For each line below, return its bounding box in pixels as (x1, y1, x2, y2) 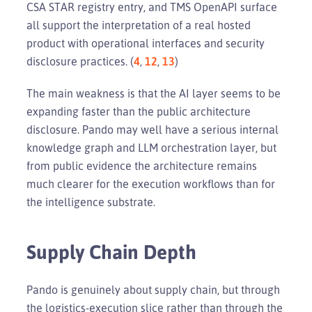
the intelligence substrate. (26, 194, 155, 209)
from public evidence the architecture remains (26, 158, 257, 173)
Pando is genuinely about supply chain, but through (26, 282, 280, 297)
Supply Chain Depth (26, 238, 196, 264)
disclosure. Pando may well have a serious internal (26, 122, 279, 136)
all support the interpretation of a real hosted (26, 17, 251, 32)
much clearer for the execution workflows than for (26, 176, 275, 191)
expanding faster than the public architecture (26, 104, 251, 118)
